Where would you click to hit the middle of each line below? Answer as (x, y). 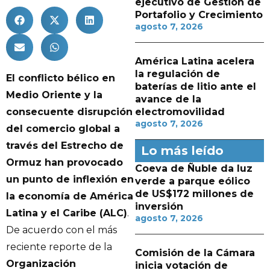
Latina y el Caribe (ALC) (67, 213)
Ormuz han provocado (64, 162)
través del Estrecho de (65, 145)
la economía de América (70, 196)
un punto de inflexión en (70, 179)
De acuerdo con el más (61, 230)
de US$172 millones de (194, 194)
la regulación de (177, 74)
